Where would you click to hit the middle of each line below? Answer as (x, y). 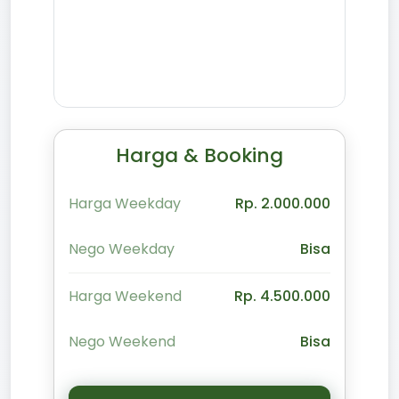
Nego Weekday (122, 249)
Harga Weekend (125, 296)
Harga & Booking (199, 155)
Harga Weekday (125, 204)
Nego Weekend (122, 341)
